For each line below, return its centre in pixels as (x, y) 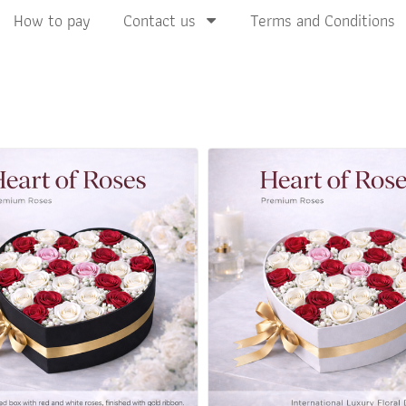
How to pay (52, 20)
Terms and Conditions (323, 20)
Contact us (159, 20)
